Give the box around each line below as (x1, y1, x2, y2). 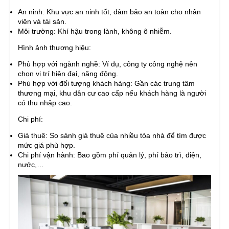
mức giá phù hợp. (18, 141, 75, 149)
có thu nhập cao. (18, 98, 72, 107)
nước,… (18, 160, 44, 169)
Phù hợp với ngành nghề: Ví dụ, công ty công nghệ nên (18, 59, 197, 68)
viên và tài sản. (18, 17, 66, 26)
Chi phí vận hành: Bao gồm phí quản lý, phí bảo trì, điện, (18, 150, 201, 159)
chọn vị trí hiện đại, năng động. (18, 69, 118, 78)
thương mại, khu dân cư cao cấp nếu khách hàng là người (18, 88, 206, 97)
